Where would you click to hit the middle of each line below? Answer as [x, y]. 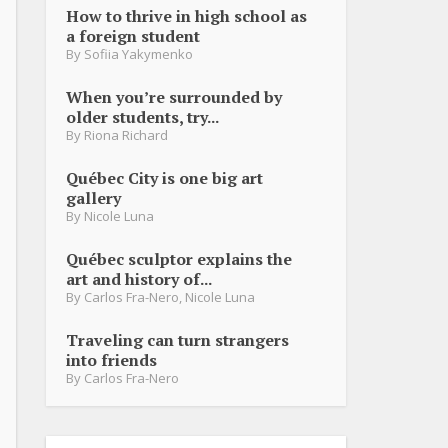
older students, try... [142, 116]
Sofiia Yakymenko [138, 53]
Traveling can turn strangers [177, 339]
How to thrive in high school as [186, 15]
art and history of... [139, 278]
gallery [93, 197]
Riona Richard [126, 134]
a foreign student [133, 35]
